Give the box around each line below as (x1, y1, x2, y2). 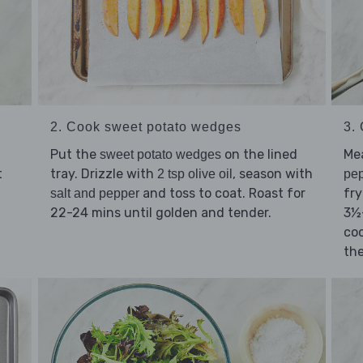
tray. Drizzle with (49, 165, 157, 181)
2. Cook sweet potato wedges (49, 119, 241, 134)
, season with (232, 165, 313, 181)
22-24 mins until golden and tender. (49, 204, 271, 220)
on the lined (220, 146, 297, 162)
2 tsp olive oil (156, 166, 233, 181)
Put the (49, 146, 100, 162)
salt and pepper (49, 186, 139, 200)
